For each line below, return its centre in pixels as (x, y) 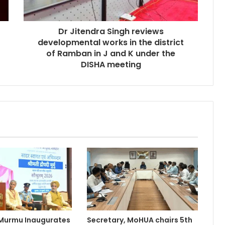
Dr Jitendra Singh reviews (111, 31)
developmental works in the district (111, 42)
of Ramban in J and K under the (111, 53)
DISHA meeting (111, 64)
